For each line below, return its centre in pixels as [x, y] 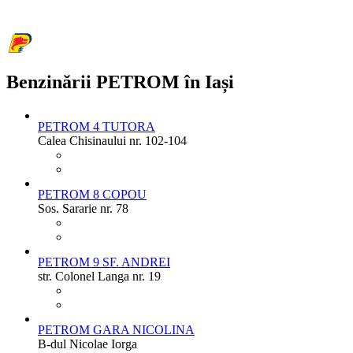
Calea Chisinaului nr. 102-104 [112, 140]
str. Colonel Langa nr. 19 [99, 276]
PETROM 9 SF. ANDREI [104, 262]
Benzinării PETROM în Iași [120, 82]
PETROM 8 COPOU [92, 194]
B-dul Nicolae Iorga [87, 344]
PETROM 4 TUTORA [97, 126]
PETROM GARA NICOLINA [116, 329]
